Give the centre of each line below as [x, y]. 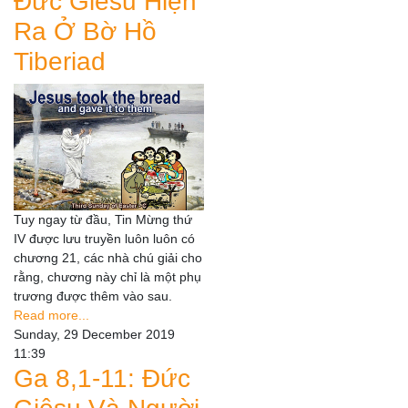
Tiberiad [60, 61]
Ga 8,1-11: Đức [102, 379]
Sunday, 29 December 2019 [94, 335]
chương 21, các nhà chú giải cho [108, 258]
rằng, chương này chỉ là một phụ [107, 277]
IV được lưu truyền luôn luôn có [104, 239]
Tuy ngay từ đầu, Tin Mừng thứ [103, 220]
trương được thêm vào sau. [93, 296]
